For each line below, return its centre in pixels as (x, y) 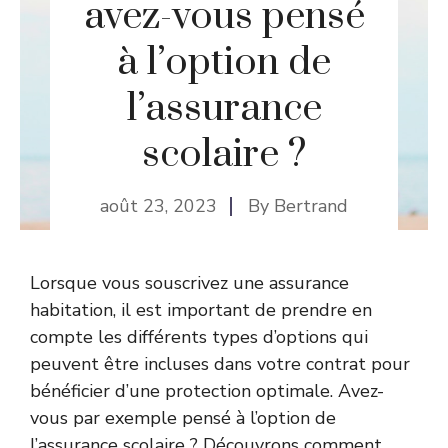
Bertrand (311, 206)
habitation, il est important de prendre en (201, 310)
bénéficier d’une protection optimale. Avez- (207, 391)
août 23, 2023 (158, 206)
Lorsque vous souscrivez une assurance (189, 283)
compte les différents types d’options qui (199, 337)
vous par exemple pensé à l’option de (183, 418)
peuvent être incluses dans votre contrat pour (220, 364)
